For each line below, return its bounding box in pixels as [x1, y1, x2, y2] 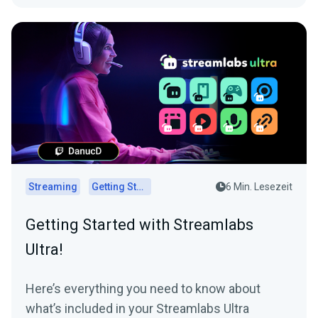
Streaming [28, 181, 77, 193]
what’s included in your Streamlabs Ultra [26, 301, 249, 317]
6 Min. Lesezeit [226, 181, 292, 193]
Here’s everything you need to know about [26, 281, 261, 297]
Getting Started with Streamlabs [26, 216, 253, 234]
